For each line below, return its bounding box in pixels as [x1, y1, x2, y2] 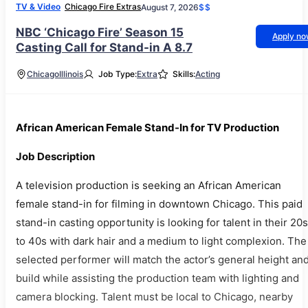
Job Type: [98, 69, 137, 79]
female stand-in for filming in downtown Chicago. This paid [16, 197, 302, 210]
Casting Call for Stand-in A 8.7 [16, 41, 192, 54]
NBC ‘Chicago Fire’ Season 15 [16, 25, 184, 39]
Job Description [16, 150, 95, 163]
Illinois [59, 69, 83, 79]
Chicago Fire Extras [65, 1, 141, 12]
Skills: [173, 69, 195, 79]
